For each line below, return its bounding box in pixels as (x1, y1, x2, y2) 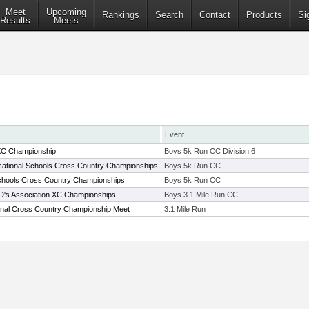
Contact (199, 10, 230, 21)
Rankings (102, 10, 139, 21)
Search (155, 10, 183, 21)
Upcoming (46, 7, 86, 18)
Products (246, 10, 282, 21)
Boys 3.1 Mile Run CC (164, 190, 238, 199)
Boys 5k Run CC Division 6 (164, 147, 255, 155)
